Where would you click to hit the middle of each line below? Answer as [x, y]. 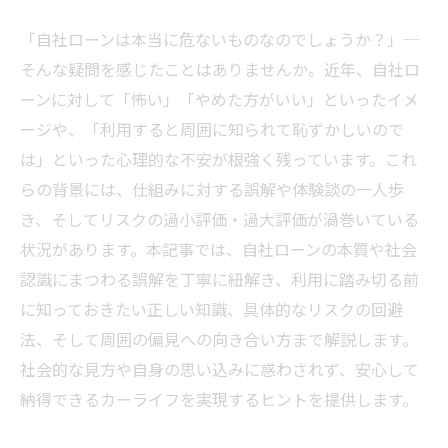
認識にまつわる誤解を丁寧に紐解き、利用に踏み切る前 [219, 279]
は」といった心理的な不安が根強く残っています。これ [218, 159]
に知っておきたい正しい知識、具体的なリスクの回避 [211, 309]
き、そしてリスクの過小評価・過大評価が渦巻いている [219, 219]
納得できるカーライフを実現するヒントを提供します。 [219, 399]
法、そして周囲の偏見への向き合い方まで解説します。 [219, 339]
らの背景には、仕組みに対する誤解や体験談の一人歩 [212, 189]
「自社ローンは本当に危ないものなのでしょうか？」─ [219, 39]
